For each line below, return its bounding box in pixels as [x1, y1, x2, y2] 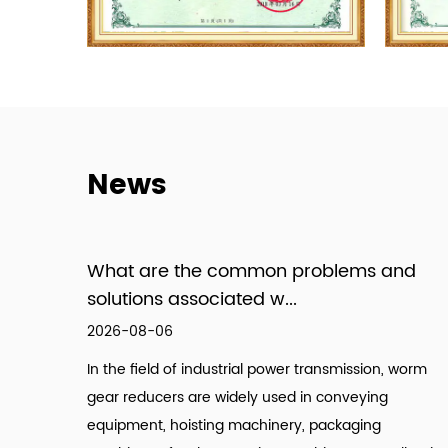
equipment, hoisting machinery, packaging [87, 414, 381, 438]
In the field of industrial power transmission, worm [87, 358, 427, 382]
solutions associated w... [87, 285, 297, 315]
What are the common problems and [87, 257, 416, 287]
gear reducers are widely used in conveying [87, 386, 388, 410]
